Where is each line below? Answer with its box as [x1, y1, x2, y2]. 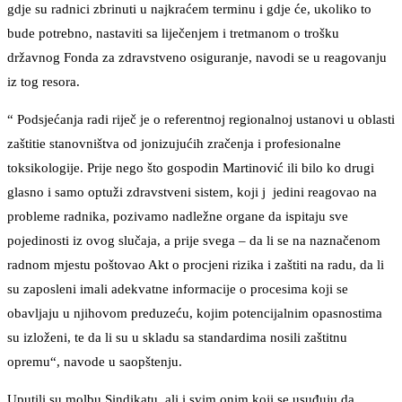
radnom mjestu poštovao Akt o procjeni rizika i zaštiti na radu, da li [7, 258, 384, 273]
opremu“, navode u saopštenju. [7, 354, 182, 370]
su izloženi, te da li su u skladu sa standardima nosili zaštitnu [7, 330, 347, 345]
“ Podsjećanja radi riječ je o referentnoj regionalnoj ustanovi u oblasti [7, 112, 395, 127]
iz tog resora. [7, 74, 80, 90]
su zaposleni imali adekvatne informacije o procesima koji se [7, 282, 348, 297]
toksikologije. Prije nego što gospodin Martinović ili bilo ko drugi [7, 161, 374, 176]
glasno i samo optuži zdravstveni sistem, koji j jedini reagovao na [7, 185, 377, 200]
